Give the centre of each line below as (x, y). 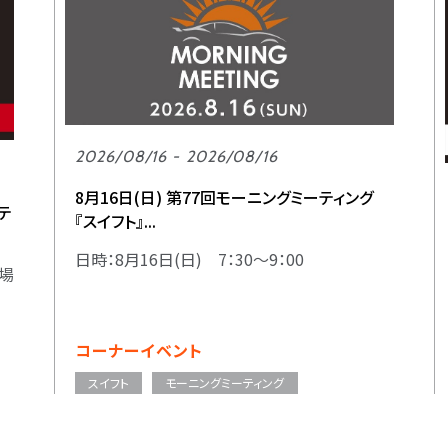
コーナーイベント (139, 350)
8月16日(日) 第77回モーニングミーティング (224, 197)
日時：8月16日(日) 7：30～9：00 (189, 259)
